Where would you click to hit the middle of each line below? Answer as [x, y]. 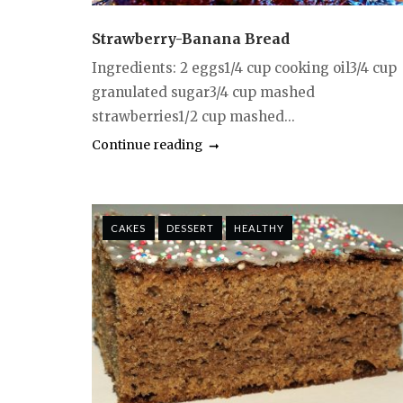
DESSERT [190, 228]
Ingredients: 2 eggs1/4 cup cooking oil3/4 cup [244, 68]
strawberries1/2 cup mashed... [193, 117]
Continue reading [147, 145]
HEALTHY [259, 228]
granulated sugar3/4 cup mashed [203, 93]
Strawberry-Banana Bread [191, 39]
